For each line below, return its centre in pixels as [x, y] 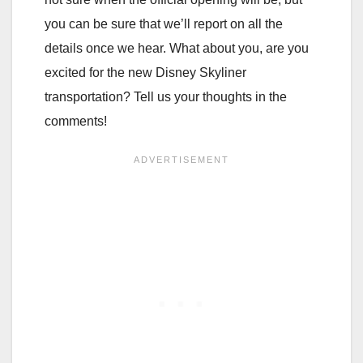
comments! [76, 122]
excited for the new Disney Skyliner [145, 73]
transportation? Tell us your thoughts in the [166, 97]
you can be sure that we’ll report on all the [164, 24]
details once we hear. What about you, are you [177, 49]
